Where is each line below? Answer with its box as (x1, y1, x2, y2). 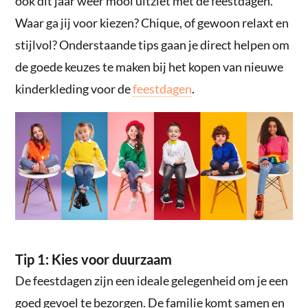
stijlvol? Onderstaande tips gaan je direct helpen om (15, 37, 290, 53)
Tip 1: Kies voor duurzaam (15, 251, 173, 268)
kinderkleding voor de (15, 81, 133, 97)
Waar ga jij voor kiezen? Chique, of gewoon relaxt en (15, 15, 289, 31)
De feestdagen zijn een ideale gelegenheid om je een (15, 273, 289, 289)
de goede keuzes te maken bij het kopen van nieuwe (15, 59, 284, 75)
